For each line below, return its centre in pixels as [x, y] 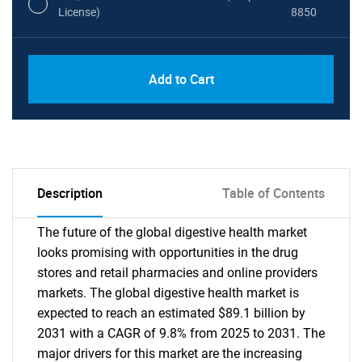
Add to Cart [181, 79]
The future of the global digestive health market [172, 232]
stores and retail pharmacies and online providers [177, 273]
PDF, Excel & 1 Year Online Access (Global [160, 62]
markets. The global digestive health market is [168, 293]
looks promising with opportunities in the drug [168, 253]
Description [70, 193]
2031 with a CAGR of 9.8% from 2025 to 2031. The [181, 333]
